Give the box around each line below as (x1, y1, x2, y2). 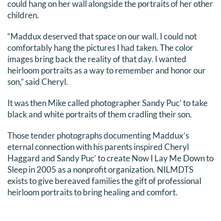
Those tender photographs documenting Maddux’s (7, 130, 189, 141)
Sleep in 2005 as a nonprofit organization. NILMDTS (7, 164, 193, 175)
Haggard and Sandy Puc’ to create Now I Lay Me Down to (7, 153, 214, 164)
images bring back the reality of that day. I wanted (7, 54, 186, 65)
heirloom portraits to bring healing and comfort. (7, 187, 178, 198)
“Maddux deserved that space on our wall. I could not (7, 31, 197, 42)
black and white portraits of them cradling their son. (7, 109, 192, 120)
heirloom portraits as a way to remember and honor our (7, 65, 206, 76)
